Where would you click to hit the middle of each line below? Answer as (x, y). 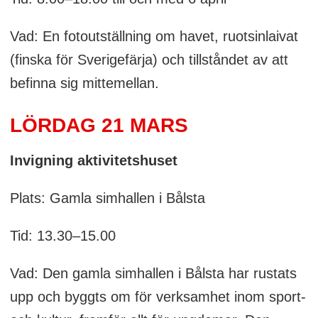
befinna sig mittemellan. (84, 83)
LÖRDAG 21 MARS (99, 125)
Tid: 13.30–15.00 (62, 235)
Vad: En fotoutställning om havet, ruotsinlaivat (154, 36)
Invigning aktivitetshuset (93, 160)
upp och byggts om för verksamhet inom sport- (158, 296)
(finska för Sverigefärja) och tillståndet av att (149, 59)
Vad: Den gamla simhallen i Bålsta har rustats (153, 273)
